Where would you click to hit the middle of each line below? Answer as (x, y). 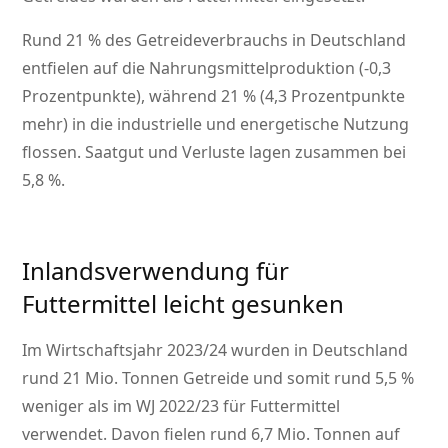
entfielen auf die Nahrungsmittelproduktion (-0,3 (207, 68)
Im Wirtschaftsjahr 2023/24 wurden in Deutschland (215, 350)
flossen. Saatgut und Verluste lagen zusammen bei (214, 152)
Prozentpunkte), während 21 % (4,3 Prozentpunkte (214, 96)
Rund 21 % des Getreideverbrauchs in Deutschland (214, 40)
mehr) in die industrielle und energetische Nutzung (216, 124)
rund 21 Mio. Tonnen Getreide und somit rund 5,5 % (218, 378)
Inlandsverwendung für (156, 271)
